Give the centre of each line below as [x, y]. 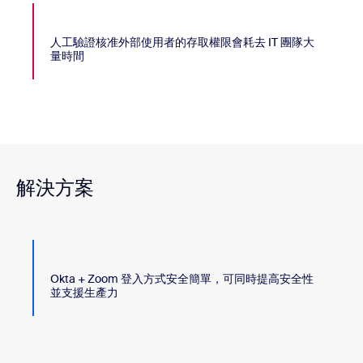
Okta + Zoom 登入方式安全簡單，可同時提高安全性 [182, 279]
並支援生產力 [84, 293]
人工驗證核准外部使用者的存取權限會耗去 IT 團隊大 [182, 43]
